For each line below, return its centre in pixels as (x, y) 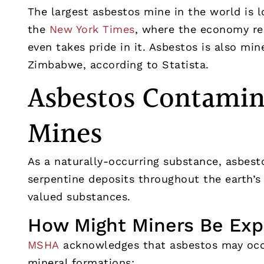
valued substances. (79, 197)
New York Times (92, 29)
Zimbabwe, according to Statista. (118, 64)
